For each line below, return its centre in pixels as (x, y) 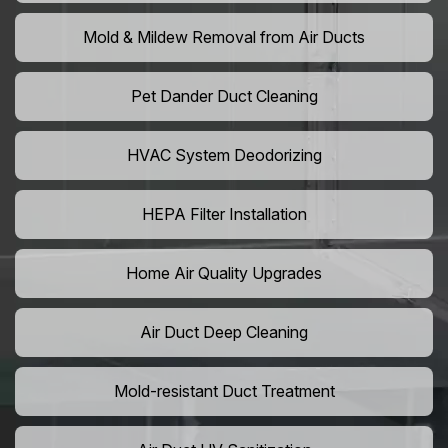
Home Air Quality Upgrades (224, 273)
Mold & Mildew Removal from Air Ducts (224, 37)
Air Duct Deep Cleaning (224, 332)
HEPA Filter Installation (224, 214)
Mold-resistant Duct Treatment (224, 391)
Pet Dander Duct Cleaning (224, 96)
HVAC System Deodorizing (224, 155)
